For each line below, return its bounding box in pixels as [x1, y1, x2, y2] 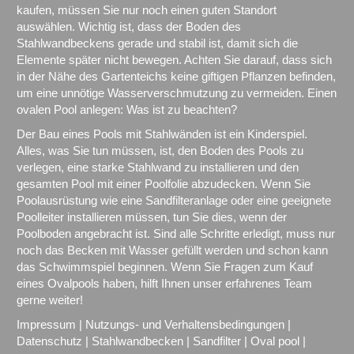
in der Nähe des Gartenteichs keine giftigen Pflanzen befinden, [17, 70, 336, 84]
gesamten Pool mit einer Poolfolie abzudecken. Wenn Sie [17, 177, 311, 191]
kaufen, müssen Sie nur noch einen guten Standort [17, 3, 277, 17]
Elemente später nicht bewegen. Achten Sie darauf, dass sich [17, 53, 332, 67]
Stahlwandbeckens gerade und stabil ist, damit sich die [17, 36, 298, 51]
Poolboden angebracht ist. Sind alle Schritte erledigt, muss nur [17, 227, 335, 241]
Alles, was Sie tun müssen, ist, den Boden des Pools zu [17, 144, 303, 158]
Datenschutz [17, 334, 82, 348]
